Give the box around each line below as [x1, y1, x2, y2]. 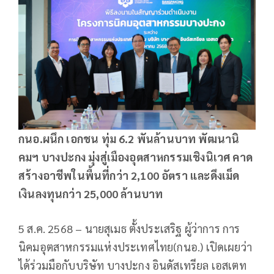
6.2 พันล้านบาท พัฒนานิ [119, 131, 240, 146]
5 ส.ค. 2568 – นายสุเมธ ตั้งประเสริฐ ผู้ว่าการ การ [18, 221, 240, 236]
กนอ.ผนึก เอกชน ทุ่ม [18, 131, 119, 146]
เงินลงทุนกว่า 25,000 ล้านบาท [18, 187, 163, 201]
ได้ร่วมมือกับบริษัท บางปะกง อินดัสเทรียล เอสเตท [18, 258, 246, 273]
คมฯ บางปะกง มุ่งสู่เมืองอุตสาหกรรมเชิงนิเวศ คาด [18, 150, 253, 165]
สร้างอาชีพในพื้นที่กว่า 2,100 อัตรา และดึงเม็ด [18, 168, 240, 183]
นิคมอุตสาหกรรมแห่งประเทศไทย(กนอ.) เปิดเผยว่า [18, 240, 253, 254]
